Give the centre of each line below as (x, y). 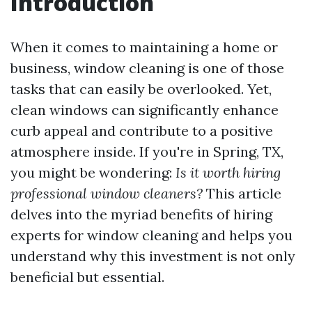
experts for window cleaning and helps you (151, 235)
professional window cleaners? (107, 193)
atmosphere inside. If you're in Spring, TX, (147, 151)
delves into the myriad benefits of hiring (141, 214)
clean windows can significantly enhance (145, 110)
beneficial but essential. (87, 277)
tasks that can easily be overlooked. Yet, (141, 89)
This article (242, 193)
